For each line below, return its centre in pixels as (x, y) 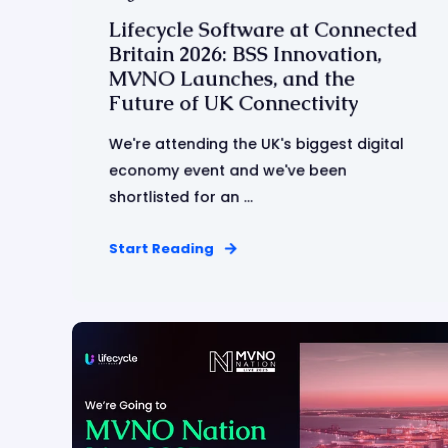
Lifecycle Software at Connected (263, 29)
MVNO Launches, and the (231, 78)
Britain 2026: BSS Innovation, (245, 54)
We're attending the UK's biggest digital (256, 144)
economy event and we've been (227, 170)
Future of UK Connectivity (233, 103)
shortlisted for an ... (180, 197)
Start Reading (161, 248)
